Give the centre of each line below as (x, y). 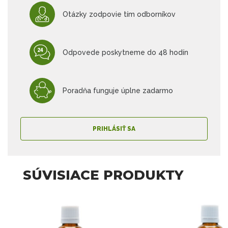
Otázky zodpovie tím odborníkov (119, 14)
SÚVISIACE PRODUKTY (103, 175)
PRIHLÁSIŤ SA (114, 129)
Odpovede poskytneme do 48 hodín (125, 52)
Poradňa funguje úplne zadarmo (118, 90)
